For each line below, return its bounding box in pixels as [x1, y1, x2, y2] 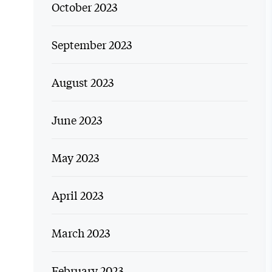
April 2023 [51, 187, 103, 203]
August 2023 [51, 74, 114, 90]
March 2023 [51, 225, 110, 240]
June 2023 [51, 112, 102, 127]
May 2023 [51, 149, 99, 165]
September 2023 [51, 36, 132, 52]
